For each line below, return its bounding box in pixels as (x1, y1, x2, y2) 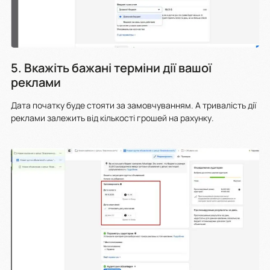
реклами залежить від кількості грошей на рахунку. (11, 112, 216, 124)
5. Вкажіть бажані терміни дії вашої (11, 60, 212, 77)
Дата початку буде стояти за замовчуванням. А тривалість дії (11, 99, 256, 111)
